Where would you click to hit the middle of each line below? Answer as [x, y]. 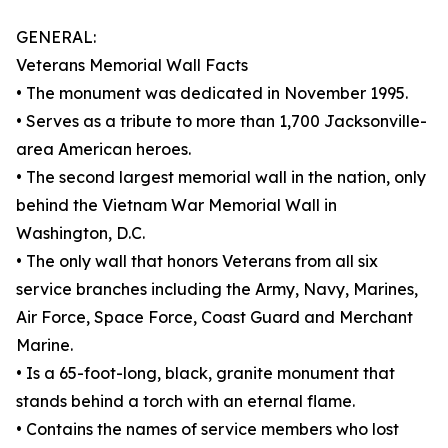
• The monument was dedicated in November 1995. [212, 93]
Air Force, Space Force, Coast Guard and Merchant [214, 317]
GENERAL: [56, 37]
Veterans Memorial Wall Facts [132, 65]
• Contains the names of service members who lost [207, 429]
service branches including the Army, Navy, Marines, [217, 289]
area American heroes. [103, 149]
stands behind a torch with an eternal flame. [185, 401]
